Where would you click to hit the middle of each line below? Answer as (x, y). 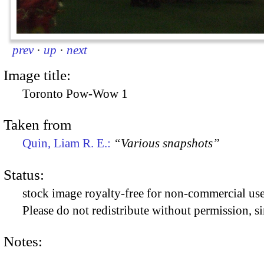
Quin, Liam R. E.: (68, 143)
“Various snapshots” (167, 143)
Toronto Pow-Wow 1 (75, 93)
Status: (24, 174)
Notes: (23, 241)
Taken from (37, 125)
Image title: (37, 75)
